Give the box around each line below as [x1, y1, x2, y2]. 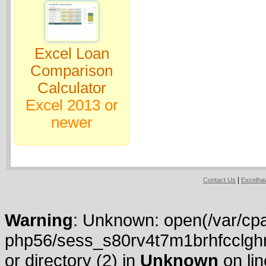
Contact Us [203, 176, 236, 183]
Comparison [30, 62, 113, 80]
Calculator [37, 80, 106, 97]
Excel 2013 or [25, 97, 118, 114]
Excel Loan [34, 45, 109, 62]
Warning [5, 210, 73, 230]
